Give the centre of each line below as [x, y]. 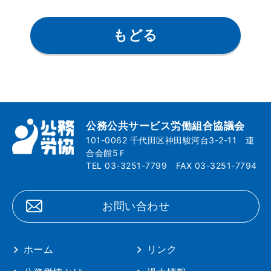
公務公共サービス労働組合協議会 [165, 126]
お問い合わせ [136, 206]
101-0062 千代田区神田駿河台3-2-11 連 [170, 140]
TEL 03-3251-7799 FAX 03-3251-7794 [171, 165]
